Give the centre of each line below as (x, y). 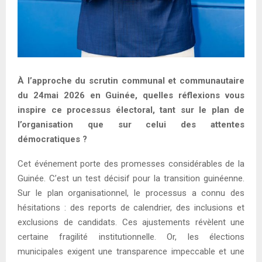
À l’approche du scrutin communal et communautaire (131, 81)
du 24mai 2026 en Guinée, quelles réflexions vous (131, 96)
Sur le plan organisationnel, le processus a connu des (131, 193)
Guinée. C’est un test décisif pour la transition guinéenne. (131, 179)
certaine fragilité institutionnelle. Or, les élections (131, 237)
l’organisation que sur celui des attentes (131, 125)
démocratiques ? (52, 139)
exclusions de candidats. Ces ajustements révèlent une (131, 223)
